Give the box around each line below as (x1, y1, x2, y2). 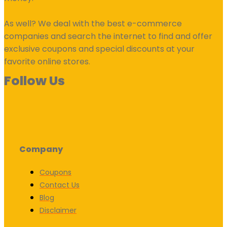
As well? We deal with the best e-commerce (4, 17, 182, 29)
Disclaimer (40, 205, 77, 215)
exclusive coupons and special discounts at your (4, 43, 195, 55)
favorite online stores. (4, 55, 90, 67)
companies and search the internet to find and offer (4, 30, 212, 42)
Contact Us (40, 179, 80, 190)
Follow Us (4, 71, 65, 90)
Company (19, 143, 63, 155)
